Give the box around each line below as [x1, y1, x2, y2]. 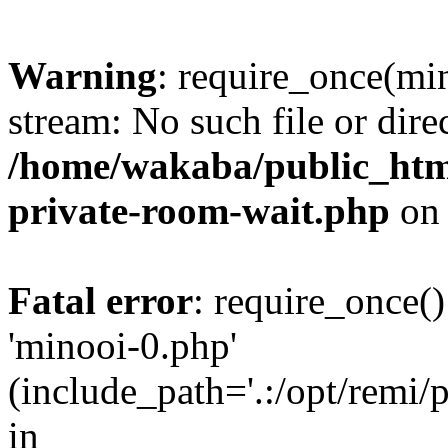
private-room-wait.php [8, 189, 390, 232]
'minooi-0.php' [8, 324, 237, 367]
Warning [8, 54, 157, 97]
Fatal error [8, 279, 193, 322]
